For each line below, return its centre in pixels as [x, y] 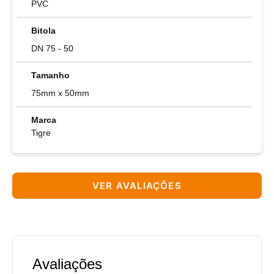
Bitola [43, 31]
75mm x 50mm [60, 93]
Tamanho [50, 76]
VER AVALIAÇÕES [137, 186]
